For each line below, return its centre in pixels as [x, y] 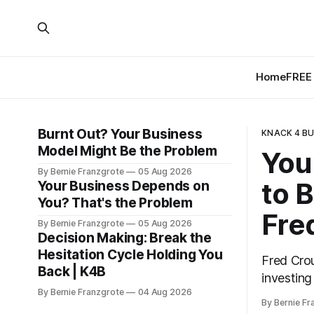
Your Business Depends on [123, 186]
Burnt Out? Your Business [120, 134]
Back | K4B [72, 272]
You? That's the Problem [115, 203]
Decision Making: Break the [124, 238]
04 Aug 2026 [165, 292]
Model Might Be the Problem [127, 151]
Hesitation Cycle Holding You [130, 255]
